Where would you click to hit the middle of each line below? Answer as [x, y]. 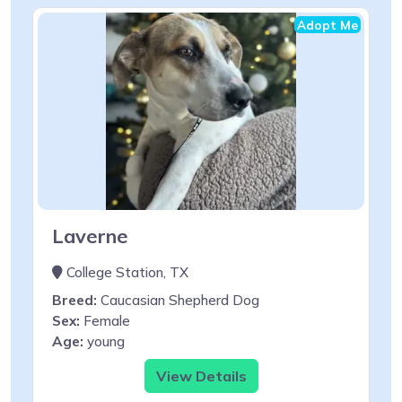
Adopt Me [328, 24]
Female [105, 320]
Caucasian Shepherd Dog [178, 300]
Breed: [74, 300]
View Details [201, 376]
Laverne [90, 235]
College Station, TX [126, 272]
